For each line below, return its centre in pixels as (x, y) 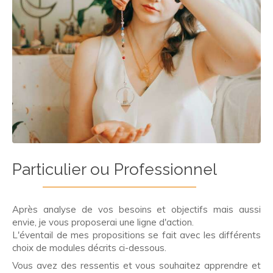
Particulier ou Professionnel (115, 169)
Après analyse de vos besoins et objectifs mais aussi (136, 209)
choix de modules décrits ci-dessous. (89, 247)
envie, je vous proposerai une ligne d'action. (103, 222)
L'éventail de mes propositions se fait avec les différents (136, 235)
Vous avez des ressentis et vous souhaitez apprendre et (136, 265)
